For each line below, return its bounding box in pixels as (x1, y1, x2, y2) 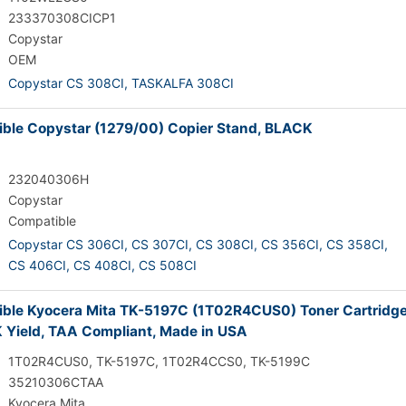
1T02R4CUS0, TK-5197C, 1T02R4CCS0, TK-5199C (8, 353, 310, 369)
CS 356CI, (261, 237, 323, 252)
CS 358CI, (326, 237, 388, 252)
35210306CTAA (8, 374, 103, 390)
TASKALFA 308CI (131, 75, 234, 91)
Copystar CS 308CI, (8, 75, 128, 91)
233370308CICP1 (8, 10, 116, 25)
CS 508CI (139, 257, 197, 273)
